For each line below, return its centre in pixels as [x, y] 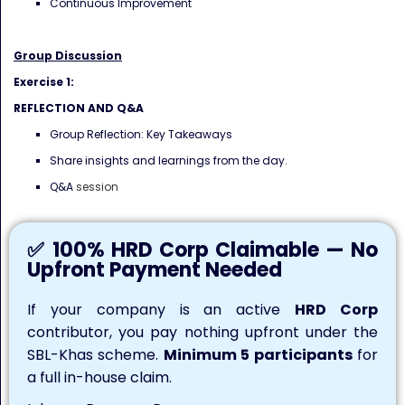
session [97, 187]
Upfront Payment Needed [155, 270]
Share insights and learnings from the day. [169, 160]
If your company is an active [161, 310]
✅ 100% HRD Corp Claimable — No [202, 250]
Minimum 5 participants [258, 355]
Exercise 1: [44, 82]
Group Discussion [68, 56]
